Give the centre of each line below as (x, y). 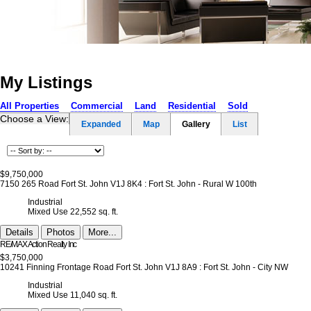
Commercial (97, 106)
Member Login (241, 53)
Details (19, 233)
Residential (192, 106)
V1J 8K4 (126, 184)
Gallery (196, 125)
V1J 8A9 (181, 268)
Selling (177, 53)
